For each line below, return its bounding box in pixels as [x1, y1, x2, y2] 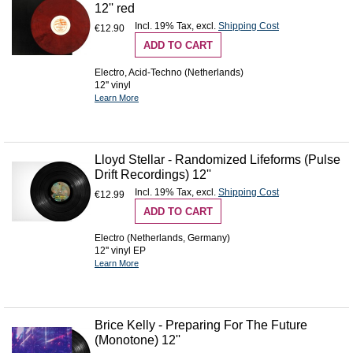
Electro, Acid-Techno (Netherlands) [95, 66, 243, 78]
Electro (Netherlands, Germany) [95, 232, 230, 244]
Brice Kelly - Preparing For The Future [95, 318, 307, 333]
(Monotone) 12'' [95, 333, 180, 347]
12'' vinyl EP [95, 245, 146, 257]
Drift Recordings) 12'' [95, 167, 211, 181]
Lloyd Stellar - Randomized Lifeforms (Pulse [95, 152, 340, 166]
